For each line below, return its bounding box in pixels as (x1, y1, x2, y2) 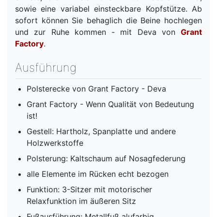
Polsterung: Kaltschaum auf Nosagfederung (27, 153, 186, 163)
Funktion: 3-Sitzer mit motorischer (27, 184, 152, 194)
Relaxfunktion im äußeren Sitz (27, 196, 136, 206)
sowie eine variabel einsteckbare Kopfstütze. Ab (15, 3, 202, 14)
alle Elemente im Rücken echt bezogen (27, 169, 169, 179)
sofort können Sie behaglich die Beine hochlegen (15, 15, 202, 25)
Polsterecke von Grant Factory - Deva (27, 83, 166, 93)
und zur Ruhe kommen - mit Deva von (15, 27, 181, 37)
